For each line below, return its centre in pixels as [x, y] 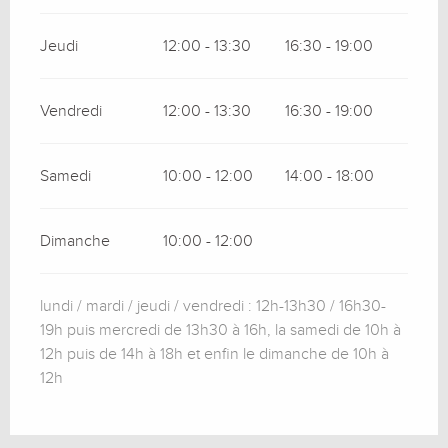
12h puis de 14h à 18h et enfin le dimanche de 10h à [214, 353]
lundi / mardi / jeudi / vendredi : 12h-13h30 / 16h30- [213, 305]
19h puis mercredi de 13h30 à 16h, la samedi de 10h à [220, 329]
